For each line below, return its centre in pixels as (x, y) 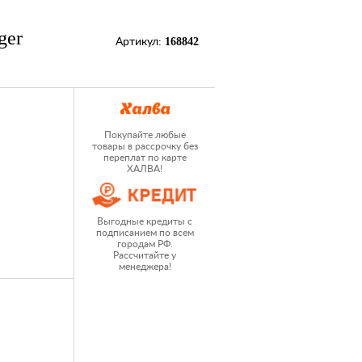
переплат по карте (145, 158)
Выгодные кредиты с (145, 221)
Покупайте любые (145, 135)
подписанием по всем (145, 233)
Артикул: (140, 42)
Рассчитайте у (145, 255)
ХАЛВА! (145, 169)
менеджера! (145, 267)
